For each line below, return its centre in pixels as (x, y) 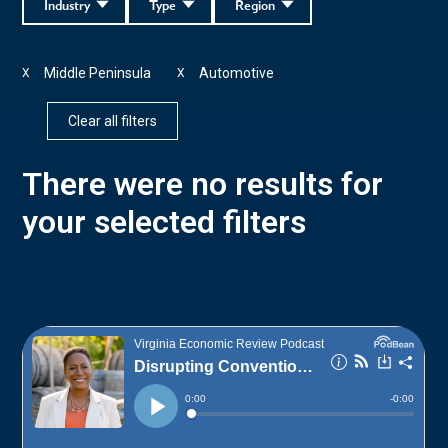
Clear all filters (113, 120)
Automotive (237, 72)
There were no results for (203, 183)
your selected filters (164, 221)
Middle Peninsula (98, 72)
